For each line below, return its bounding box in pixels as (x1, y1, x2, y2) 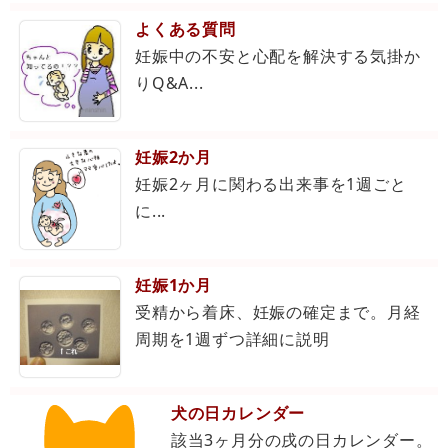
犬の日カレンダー (170, 402, 306, 425)
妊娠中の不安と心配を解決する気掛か (135, 45, 421, 68)
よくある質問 (135, 18, 236, 41)
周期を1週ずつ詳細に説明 (135, 328, 330, 351)
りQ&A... (135, 72, 204, 95)
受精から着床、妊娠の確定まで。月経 (135, 301, 421, 324)
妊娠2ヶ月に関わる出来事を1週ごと (135, 173, 407, 196)
